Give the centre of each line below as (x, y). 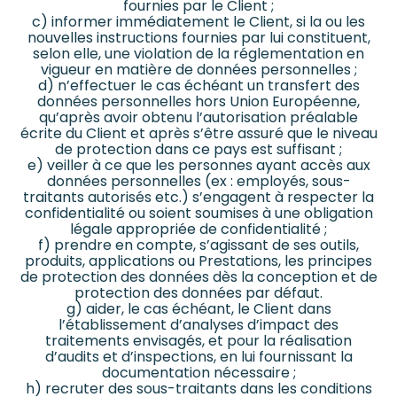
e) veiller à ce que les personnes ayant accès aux (198, 166)
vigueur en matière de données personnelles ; (198, 70)
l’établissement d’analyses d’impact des (198, 325)
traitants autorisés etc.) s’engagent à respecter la (198, 198)
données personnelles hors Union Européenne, (198, 102)
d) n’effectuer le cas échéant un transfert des (198, 86)
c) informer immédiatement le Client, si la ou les (198, 22)
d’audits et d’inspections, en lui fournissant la (198, 357)
